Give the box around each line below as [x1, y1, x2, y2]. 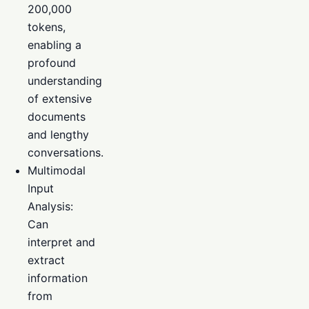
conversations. [28, 145, 103, 159]
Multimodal [28, 163, 86, 177]
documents [28, 109, 86, 123]
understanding [28, 73, 102, 88]
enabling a [28, 37, 81, 52]
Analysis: [28, 199, 73, 213]
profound [28, 55, 76, 70]
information [28, 270, 88, 285]
